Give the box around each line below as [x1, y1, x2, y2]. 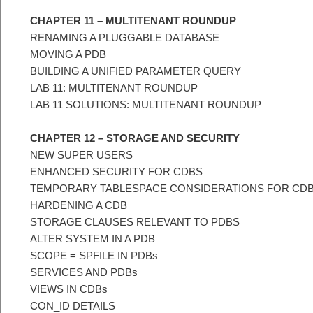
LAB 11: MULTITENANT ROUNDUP [30, 82, 198, 94]
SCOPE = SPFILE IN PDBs [30, 249, 158, 262]
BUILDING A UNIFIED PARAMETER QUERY [30, 65, 241, 78]
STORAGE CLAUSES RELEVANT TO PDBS [30, 216, 240, 228]
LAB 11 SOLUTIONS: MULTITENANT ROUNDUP [30, 99, 261, 111]
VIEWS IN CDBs [30, 283, 108, 296]
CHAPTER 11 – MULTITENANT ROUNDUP [30, 15, 236, 27]
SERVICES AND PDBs [30, 266, 138, 279]
